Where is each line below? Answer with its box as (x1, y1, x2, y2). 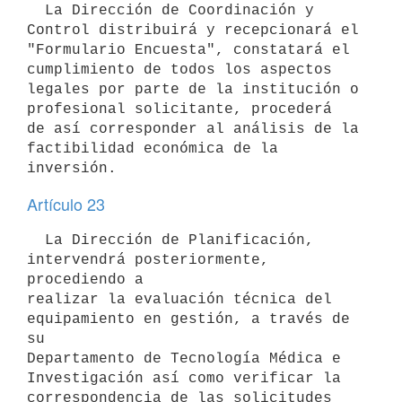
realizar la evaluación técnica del (27, 291, 332, 308)
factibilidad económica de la (27, 140, 278, 157)
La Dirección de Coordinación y (27, 2, 45, 19)
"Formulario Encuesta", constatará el (27, 41, 350, 58)
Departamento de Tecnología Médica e (27, 350, 341, 367)
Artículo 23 (27, 192, 105, 215)
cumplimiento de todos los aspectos (27, 61, 332, 78)
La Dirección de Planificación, (27, 232, 45, 249)
